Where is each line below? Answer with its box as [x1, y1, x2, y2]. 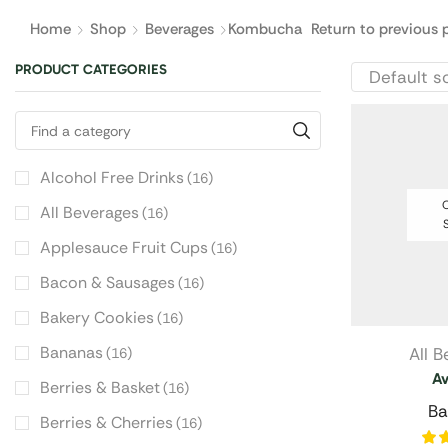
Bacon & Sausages [40, 272, 175, 294]
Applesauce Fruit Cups [40, 237, 208, 259]
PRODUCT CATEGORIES [15, 60, 167, 78]
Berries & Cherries [40, 412, 173, 434]
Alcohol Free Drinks [40, 167, 184, 189]
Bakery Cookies [40, 307, 154, 329]
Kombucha [228, 19, 303, 40]
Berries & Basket [40, 377, 160, 399]
